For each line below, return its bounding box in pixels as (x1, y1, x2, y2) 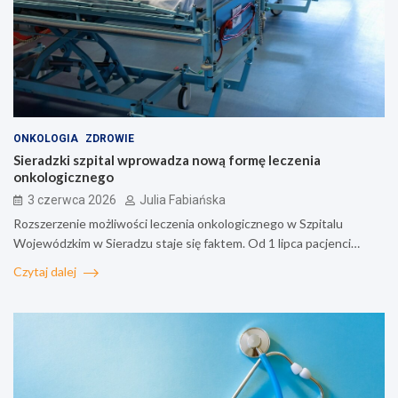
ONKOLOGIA (13, 132, 78, 146)
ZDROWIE (85, 132, 134, 146)
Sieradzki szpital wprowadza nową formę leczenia (13, 152, 321, 169)
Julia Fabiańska (139, 193, 226, 208)
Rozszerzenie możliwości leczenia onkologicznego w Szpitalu (13, 216, 343, 232)
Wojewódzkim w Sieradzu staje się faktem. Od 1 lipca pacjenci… (13, 235, 360, 251)
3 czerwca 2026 (28, 193, 116, 208)
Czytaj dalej (13, 264, 79, 280)
